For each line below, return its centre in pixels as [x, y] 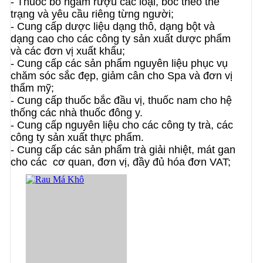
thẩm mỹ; [32, 88]
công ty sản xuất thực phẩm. [77, 137]
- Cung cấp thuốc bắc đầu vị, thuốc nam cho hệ [121, 100]
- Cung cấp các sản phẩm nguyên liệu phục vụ [119, 63]
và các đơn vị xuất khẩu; [68, 51]
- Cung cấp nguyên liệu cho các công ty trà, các [122, 125]
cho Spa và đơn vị [190, 75]
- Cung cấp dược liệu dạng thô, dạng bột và [112, 26]
